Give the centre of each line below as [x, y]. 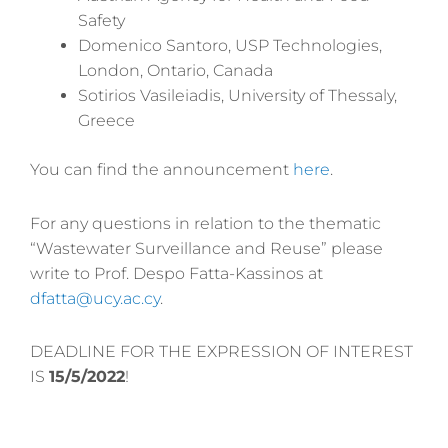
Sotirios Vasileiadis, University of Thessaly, [237, 95]
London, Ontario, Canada [175, 70]
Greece [106, 120]
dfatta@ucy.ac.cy [95, 298]
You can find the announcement [161, 169]
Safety [101, 20]
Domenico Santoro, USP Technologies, [230, 45]
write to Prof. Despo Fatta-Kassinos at [176, 273]
